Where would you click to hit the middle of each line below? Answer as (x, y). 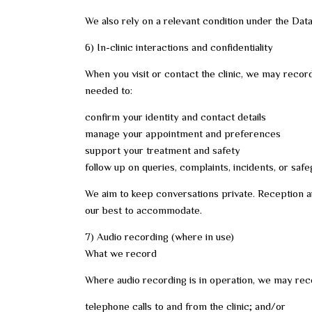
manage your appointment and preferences (183, 133)
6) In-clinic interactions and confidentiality (179, 47)
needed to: (109, 90)
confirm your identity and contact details (175, 117)
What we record (121, 253)
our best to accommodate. (143, 210)
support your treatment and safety (163, 150)
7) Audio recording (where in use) (159, 236)
